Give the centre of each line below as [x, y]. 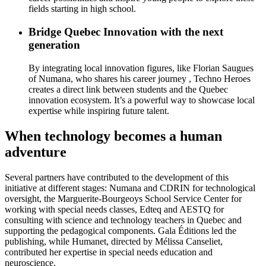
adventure [36, 152]
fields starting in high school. [82, 9]
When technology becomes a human [113, 136]
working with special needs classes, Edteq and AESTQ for [114, 209]
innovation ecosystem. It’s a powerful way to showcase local [142, 100]
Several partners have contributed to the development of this [117, 177]
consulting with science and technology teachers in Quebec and [123, 220]
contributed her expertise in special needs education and [109, 252]
